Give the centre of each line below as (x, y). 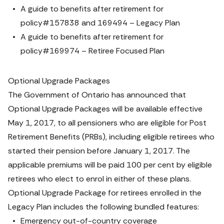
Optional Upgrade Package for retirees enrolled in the (105, 193)
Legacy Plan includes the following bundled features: (103, 207)
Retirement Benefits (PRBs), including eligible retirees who (111, 137)
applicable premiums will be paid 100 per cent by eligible (110, 165)
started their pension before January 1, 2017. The (99, 151)
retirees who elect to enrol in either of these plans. (99, 179)
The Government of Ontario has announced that (97, 95)
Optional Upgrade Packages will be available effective (105, 109)
